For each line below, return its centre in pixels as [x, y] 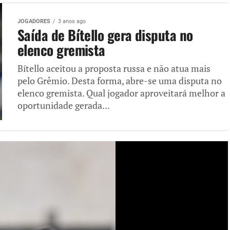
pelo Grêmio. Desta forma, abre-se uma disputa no [120, 81]
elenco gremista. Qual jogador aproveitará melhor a [121, 93]
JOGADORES [34, 21]
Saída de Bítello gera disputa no [105, 35]
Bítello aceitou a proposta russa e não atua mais [114, 69]
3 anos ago [72, 21]
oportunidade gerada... [64, 106]
